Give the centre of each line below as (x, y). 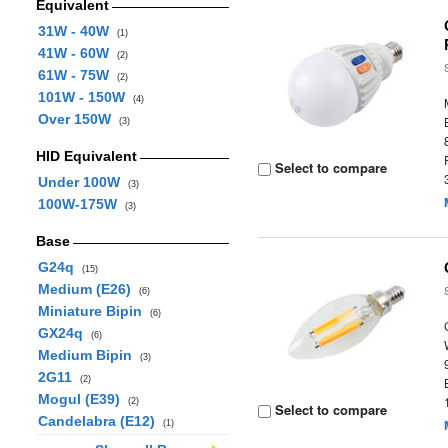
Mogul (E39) (82, 399)
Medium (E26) (88, 289)
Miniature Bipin (93, 311)
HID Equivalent (86, 156)
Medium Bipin (88, 355)
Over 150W (78, 119)
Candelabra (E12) (100, 421)
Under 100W (82, 182)
